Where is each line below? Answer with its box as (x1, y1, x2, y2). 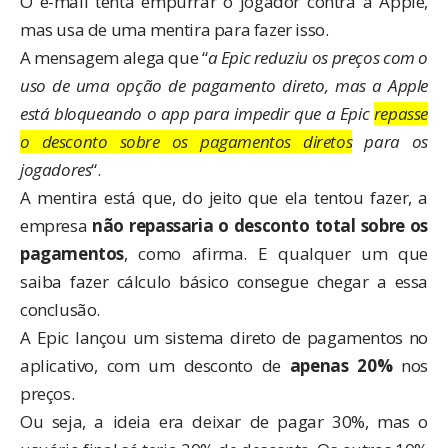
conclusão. (20, 298, 100, 322)
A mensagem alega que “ (20, 46, 208, 70)
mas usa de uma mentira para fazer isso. (20, 18, 329, 42)
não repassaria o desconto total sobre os (92, 214, 428, 238)
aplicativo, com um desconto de (20, 354, 290, 378)
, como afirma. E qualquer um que (124, 242, 428, 266)
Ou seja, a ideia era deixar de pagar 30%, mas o (20, 410, 428, 434)
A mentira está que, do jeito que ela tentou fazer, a (20, 186, 428, 210)
